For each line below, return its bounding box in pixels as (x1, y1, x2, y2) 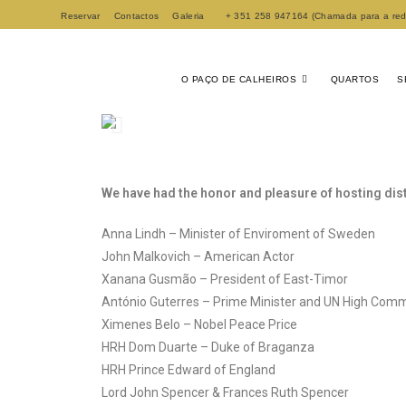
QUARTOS (330, 73, 380, 84)
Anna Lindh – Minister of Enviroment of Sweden (101, 226, 375, 241)
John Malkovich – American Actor (101, 248, 295, 264)
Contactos (113, 11, 159, 21)
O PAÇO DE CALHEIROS (180, 73, 297, 84)
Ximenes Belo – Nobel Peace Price (101, 316, 297, 332)
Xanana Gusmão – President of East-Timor (101, 271, 348, 286)
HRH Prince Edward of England (101, 362, 275, 377)
